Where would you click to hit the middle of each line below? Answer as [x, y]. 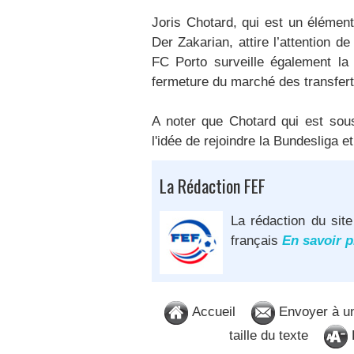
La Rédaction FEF [213, 185]
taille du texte [269, 336]
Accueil [212, 312]
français [256, 240]
